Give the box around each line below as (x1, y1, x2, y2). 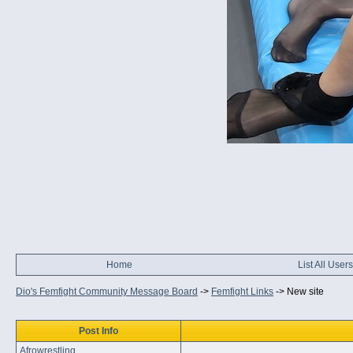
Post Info (79, 325, 118, 336)
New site (287, 286, 324, 297)
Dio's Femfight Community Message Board (16, 286, 198, 297)
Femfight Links (211, 286, 273, 297)
